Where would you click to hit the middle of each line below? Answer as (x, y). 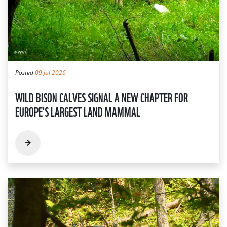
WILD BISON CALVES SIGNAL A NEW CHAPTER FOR (102, 97)
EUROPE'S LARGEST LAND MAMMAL (78, 111)
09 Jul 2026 (50, 73)
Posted (25, 73)
